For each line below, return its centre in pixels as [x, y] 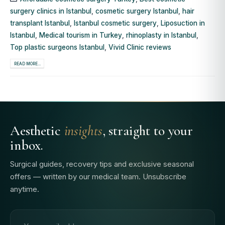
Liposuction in [183, 23]
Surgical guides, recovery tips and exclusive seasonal [102, 164]
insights [83, 130]
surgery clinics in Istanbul [51, 11]
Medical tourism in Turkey [81, 35]
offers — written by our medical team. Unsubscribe [98, 176]
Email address [40, 219]
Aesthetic [37, 130]
